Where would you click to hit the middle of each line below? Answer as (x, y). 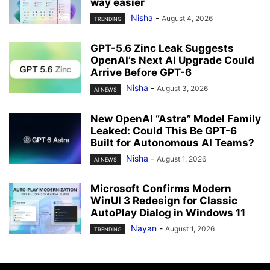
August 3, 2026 (182, 89)
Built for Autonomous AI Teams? (172, 143)
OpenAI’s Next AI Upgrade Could (172, 61)
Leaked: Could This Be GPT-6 (164, 130)
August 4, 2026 (187, 19)
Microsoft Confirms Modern (161, 188)
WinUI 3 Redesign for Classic (164, 200)
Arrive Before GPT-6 (141, 73)
